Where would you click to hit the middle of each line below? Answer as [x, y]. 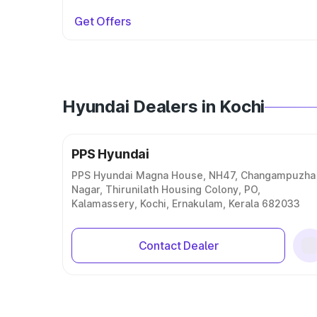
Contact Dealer [178, 246]
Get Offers [103, 21]
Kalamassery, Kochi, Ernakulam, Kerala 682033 [186, 203]
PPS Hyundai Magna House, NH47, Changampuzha [194, 175]
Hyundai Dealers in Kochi [164, 106]
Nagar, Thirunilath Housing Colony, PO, [166, 189]
